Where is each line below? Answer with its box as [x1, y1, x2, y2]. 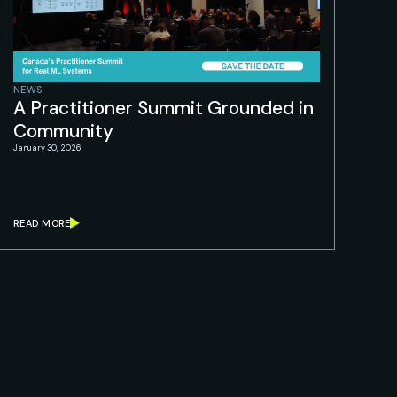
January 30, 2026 [13, 143, 81, 153]
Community [13, 119, 113, 144]
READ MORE [13, 216, 71, 230]
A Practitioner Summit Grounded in [13, 96, 314, 121]
